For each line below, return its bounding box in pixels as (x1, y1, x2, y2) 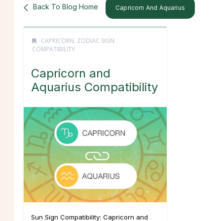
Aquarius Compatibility (31, 80, 158, 94)
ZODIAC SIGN (77, 37, 114, 45)
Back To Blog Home (33, 2, 98, 11)
